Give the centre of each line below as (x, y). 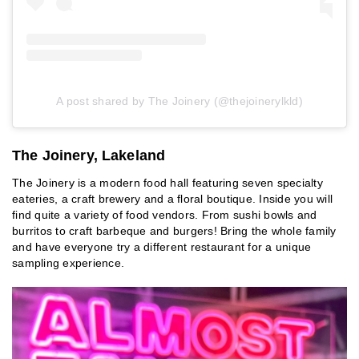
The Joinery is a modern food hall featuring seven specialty (167, 183)
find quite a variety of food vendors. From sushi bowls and (165, 215)
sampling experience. (68, 263)
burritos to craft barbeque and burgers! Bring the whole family (174, 231)
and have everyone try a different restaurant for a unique (162, 247)
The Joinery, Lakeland (89, 156)
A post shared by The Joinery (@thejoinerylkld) (179, 101)
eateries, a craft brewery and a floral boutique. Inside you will (172, 199)
